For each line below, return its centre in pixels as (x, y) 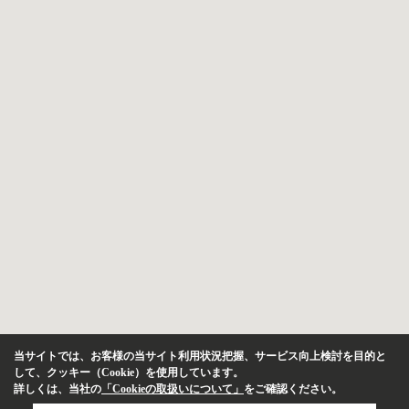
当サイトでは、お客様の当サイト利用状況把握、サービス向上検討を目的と (200, 356)
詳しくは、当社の (58, 389)
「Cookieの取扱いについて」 (173, 389)
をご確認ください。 (293, 389)
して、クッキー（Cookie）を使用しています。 (129, 372)
